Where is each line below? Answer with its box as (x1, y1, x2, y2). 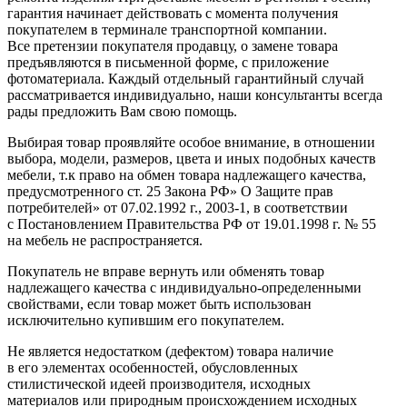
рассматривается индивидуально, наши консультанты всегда (7, 86, 382, 103)
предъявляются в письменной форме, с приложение (7, 54, 329, 70)
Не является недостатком (7, 342, 162, 359)
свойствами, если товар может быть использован (7, 295, 312, 312)
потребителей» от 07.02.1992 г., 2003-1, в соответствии (7, 199, 348, 215)
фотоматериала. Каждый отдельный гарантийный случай (7, 70, 364, 86)
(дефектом (165, 342, 229, 359)
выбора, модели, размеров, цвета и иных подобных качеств (7, 150, 376, 166)
